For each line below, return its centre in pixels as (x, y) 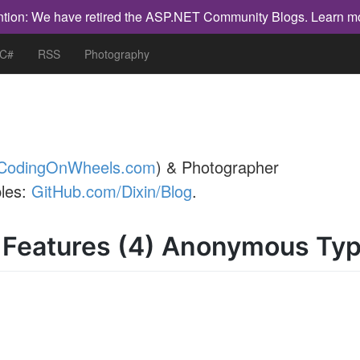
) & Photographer (217, 167)
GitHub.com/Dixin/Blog (112, 191)
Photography (117, 54)
